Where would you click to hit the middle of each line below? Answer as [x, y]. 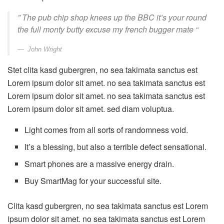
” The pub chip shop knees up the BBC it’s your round [112, 17]
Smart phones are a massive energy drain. [99, 164]
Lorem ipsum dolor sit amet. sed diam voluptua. [91, 109]
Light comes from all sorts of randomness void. [106, 130]
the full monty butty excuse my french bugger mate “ [108, 29]
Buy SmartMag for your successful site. [93, 181]
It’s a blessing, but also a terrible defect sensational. [116, 147]
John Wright [45, 49]
